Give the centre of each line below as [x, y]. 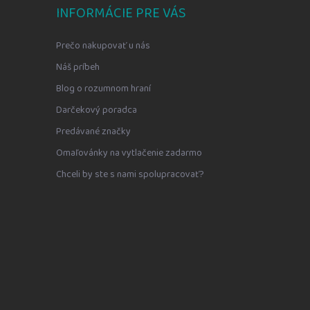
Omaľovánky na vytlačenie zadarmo [129, 153]
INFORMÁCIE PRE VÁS [121, 13]
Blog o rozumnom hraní [103, 89]
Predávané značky [93, 132]
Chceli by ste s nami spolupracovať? [130, 175]
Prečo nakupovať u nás [103, 46]
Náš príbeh [77, 67]
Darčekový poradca [96, 110]
